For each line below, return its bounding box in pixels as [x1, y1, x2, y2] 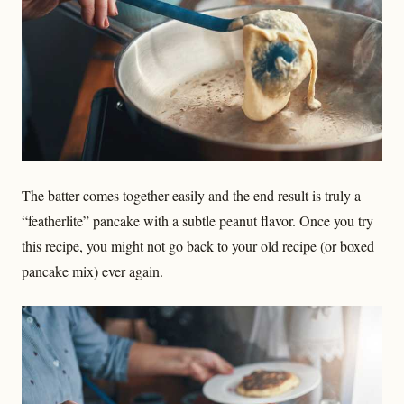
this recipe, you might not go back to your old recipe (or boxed [22, 235, 374, 255]
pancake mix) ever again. [22, 261, 163, 280]
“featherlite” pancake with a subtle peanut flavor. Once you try [22, 210, 373, 230]
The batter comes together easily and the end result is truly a [22, 185, 361, 205]
